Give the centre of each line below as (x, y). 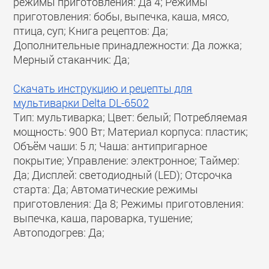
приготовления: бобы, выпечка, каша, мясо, (121, 16)
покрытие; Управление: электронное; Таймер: (127, 160)
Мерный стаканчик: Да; (72, 59)
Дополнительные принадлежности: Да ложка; (128, 45)
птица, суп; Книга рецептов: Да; (91, 31)
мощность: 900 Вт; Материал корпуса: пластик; (131, 131)
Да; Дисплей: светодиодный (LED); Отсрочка (123, 175)
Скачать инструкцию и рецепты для (103, 88)
